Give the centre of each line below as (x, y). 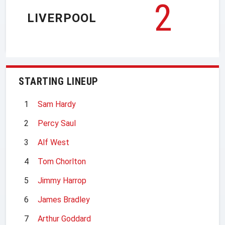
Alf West (53, 142)
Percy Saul (57, 123)
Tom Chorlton (62, 161)
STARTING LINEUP (59, 81)
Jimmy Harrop (62, 180)
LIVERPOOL (62, 18)
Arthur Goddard (64, 218)
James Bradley (64, 199)
